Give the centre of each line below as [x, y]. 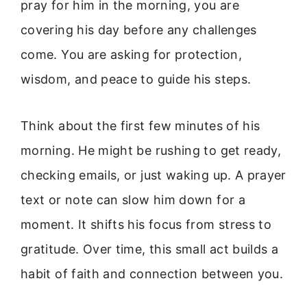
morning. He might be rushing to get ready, [151, 151]
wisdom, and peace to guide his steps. [136, 79]
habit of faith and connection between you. [152, 274]
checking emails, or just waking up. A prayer [153, 175]
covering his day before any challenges [139, 29]
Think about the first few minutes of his [140, 126]
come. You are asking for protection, [131, 54]
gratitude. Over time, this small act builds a [150, 249]
